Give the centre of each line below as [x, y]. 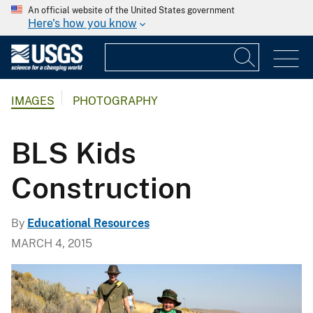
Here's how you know [82, 23]
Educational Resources [88, 223]
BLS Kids [74, 152]
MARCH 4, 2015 [52, 243]
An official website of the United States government [131, 10]
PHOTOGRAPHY [115, 101]
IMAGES [33, 101]
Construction [102, 187]
